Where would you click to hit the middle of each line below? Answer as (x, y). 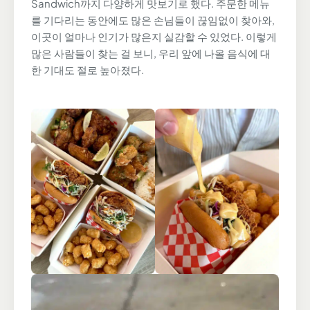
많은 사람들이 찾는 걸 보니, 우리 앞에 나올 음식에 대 (151, 53)
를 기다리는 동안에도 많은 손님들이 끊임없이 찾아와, (153, 20)
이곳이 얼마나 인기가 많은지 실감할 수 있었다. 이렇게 (154, 37)
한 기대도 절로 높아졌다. (88, 70)
